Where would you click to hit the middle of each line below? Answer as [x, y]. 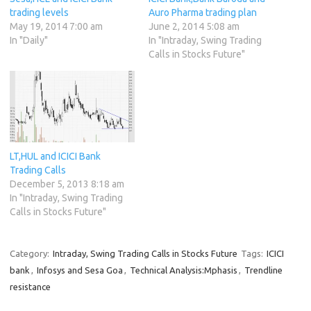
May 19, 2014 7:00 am [56, 27]
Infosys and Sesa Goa [80, 270]
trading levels [39, 13]
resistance [30, 287]
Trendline [263, 270]
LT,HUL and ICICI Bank [55, 157]
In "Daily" [29, 41]
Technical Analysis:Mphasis [184, 270]
